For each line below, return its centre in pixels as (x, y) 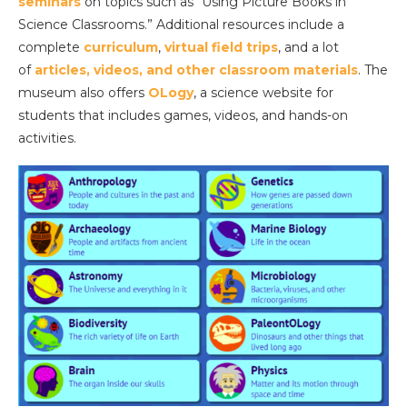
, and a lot (308, 47)
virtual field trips (221, 47)
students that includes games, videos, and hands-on (183, 115)
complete (51, 47)
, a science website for (263, 93)
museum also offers (83, 93)
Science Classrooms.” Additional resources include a (181, 25)
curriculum (121, 47)
